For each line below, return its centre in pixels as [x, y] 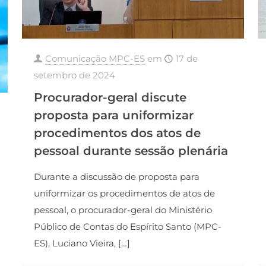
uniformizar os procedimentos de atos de [124, 194]
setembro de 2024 [74, 75]
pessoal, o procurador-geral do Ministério [123, 210]
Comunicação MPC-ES [95, 59]
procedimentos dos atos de [117, 133]
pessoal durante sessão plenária [131, 151]
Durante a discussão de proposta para [116, 177]
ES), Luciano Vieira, [75, 243]
